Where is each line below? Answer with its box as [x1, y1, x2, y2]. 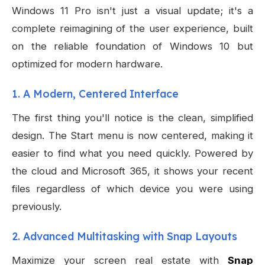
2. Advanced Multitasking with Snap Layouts [12, 230, 237, 243]
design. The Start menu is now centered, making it [12, 130, 253, 142]
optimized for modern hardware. [12, 58, 163, 70]
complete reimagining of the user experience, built [12, 22, 253, 35]
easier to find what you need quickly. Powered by [12, 147, 253, 160]
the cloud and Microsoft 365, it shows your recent [12, 165, 253, 177]
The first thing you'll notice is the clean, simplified [12, 112, 253, 124]
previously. [12, 201, 62, 213]
